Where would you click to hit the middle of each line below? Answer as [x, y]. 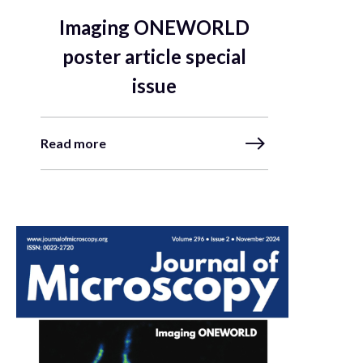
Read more [73, 143]
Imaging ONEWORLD [154, 27]
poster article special [154, 56]
